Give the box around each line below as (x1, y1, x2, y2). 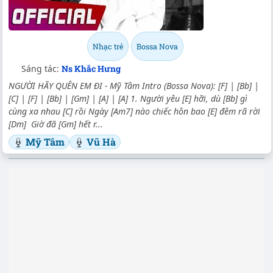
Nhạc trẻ (93, 41, 123, 51)
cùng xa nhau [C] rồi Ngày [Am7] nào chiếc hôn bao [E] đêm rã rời (9, 105, 260, 117)
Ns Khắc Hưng (62, 62, 121, 74)
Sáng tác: (21, 62, 62, 74)
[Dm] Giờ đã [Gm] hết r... (9, 118, 103, 130)
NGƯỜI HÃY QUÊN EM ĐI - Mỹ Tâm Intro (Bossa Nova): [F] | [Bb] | (9, 79, 259, 91)
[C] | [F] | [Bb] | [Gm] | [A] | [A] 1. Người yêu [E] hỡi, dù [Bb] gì (9, 92, 247, 104)
